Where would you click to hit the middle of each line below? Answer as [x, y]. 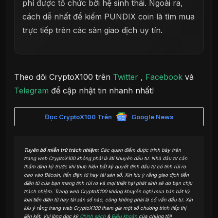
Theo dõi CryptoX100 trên [64, 77]
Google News [152, 117]
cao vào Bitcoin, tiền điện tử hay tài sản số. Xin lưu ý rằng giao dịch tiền [106, 175]
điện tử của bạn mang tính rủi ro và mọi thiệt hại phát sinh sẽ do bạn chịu [108, 183]
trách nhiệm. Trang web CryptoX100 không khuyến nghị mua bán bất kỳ [107, 191]
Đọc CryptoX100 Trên [78, 117]
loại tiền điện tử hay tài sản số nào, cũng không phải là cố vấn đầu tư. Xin [108, 200]
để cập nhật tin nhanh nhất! [101, 91]
